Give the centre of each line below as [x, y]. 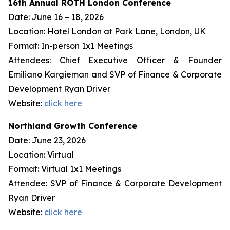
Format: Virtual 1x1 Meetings [65, 169]
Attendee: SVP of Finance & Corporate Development [115, 183]
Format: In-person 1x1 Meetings [71, 46]
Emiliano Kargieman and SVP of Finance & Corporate [115, 74]
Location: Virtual [41, 155]
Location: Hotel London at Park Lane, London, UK [107, 31]
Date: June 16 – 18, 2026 [56, 17]
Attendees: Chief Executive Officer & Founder [115, 60]
